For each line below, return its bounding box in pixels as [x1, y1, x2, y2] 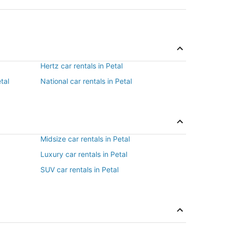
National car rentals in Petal [40, 77, 132, 85]
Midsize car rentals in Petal [40, 134, 130, 143]
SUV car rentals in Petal [40, 165, 119, 174]
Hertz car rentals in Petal [40, 61, 123, 70]
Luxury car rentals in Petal [40, 150, 127, 158]
